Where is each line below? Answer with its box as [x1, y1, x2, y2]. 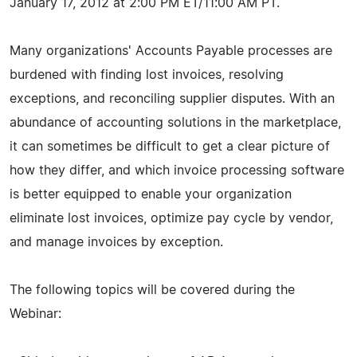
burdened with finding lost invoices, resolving [10, 68, 284, 81]
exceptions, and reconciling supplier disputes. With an [10, 92, 335, 105]
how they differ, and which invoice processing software [10, 163, 344, 177]
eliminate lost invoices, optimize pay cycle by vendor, [10, 211, 333, 225]
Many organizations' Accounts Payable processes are [10, 44, 332, 57]
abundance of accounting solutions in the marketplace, [10, 116, 341, 129]
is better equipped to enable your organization [10, 187, 292, 201]
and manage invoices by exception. [10, 235, 223, 249]
